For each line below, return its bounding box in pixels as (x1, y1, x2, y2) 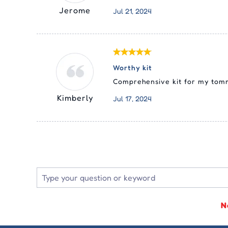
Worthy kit (113, 63, 152, 72)
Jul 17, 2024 (113, 94, 152, 103)
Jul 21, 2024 (113, 6, 152, 15)
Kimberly (56, 92, 93, 103)
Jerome (59, 5, 91, 15)
